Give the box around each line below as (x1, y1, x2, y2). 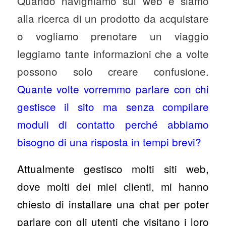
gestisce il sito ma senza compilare (17, 99, 209, 115)
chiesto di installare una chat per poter (17, 196, 209, 211)
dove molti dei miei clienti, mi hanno (17, 178, 209, 194)
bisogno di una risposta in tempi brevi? (17, 134, 204, 150)
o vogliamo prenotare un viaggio (17, 28, 209, 44)
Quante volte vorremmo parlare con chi (17, 81, 209, 97)
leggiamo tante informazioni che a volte (17, 46, 209, 62)
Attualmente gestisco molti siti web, (17, 160, 209, 176)
